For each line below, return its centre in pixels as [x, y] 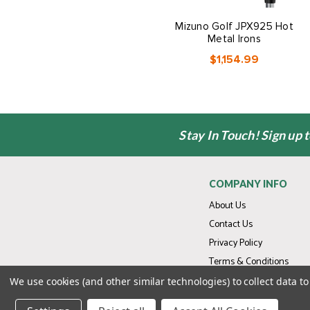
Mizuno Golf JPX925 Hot [234, 26]
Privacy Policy [236, 243]
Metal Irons [234, 39]
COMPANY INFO [248, 184]
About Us [227, 206]
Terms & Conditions [249, 262]
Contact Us [231, 225]
